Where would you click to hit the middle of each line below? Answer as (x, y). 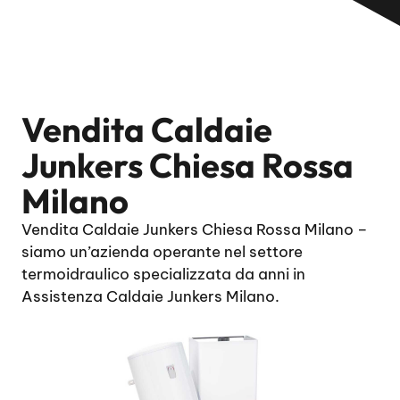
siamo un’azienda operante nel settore (162, 252)
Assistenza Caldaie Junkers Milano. (150, 296)
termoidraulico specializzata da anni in (163, 274)
